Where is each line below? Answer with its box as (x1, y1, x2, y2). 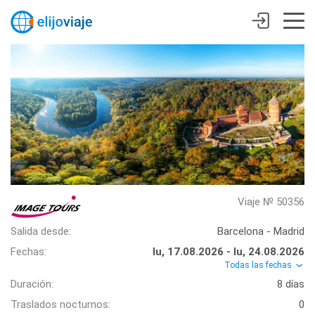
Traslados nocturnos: (11, 298, 110, 311)
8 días (277, 278, 304, 291)
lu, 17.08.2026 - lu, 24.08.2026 (153, 245, 304, 258)
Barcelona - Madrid (217, 225, 304, 238)
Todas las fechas (224, 260, 294, 270)
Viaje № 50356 (238, 195, 304, 208)
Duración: (11, 278, 53, 291)
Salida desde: (11, 225, 71, 238)
